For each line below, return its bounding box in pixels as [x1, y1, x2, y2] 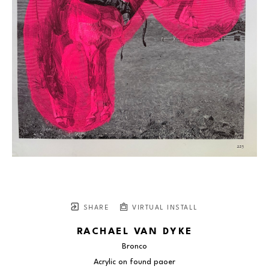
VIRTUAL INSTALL [129, 205, 198, 212]
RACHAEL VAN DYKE [76, 227, 193, 237]
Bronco [122, 243, 147, 251]
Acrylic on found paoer [94, 258, 175, 267]
